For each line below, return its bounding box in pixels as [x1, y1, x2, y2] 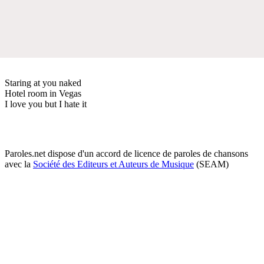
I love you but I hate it [5, 98, 87, 109]
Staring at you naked [5, 77, 81, 88]
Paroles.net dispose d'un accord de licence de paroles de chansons [5, 148, 248, 159]
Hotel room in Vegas [5, 88, 81, 98]
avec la [5, 159, 33, 169]
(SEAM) [194, 159, 229, 169]
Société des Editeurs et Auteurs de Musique [33, 159, 194, 169]
